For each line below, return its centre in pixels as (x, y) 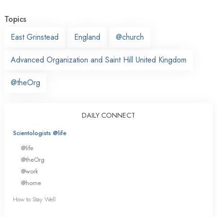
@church (130, 37)
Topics (15, 19)
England (87, 37)
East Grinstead (35, 37)
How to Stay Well (34, 200)
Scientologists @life (40, 133)
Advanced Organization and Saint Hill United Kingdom (99, 60)
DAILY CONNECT (108, 115)
